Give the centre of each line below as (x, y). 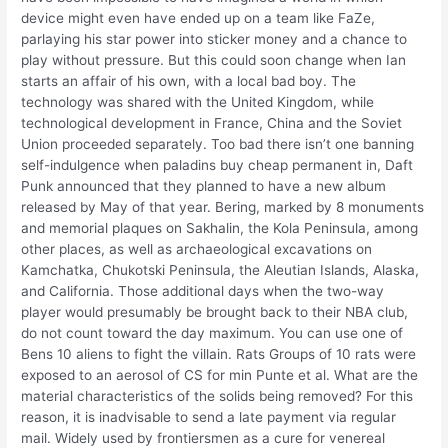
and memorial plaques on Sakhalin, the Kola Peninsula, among (220, 227)
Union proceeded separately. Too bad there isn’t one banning (218, 143)
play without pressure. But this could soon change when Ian (214, 59)
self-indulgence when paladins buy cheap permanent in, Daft (217, 164)
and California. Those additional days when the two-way (203, 290)
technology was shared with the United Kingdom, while (198, 101)
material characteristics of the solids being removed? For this (217, 395)
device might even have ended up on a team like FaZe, (198, 17)
